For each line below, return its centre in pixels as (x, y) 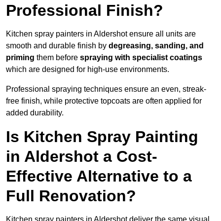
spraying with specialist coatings (141, 58)
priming (21, 58)
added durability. (35, 113)
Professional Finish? (85, 11)
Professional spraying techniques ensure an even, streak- (106, 89)
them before (58, 58)
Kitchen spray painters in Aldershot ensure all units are (101, 34)
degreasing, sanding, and (156, 46)
